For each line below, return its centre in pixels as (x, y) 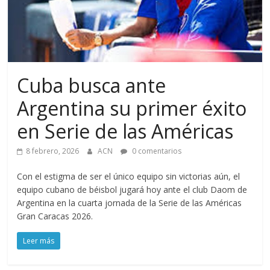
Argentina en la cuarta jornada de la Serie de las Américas (130, 203)
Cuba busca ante (92, 86)
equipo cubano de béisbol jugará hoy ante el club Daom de (132, 190)
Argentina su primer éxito (132, 108)
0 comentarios (156, 151)
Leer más (39, 241)
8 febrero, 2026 (53, 151)
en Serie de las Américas (125, 131)
